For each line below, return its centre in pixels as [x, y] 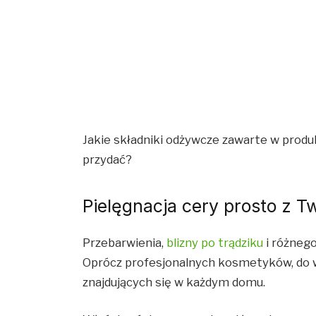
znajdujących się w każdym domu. [176, 282]
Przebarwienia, [125, 242]
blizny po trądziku [215, 242]
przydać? [109, 160]
